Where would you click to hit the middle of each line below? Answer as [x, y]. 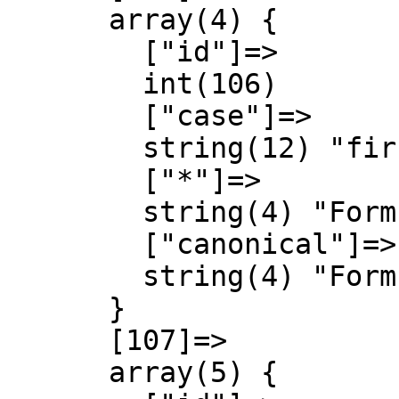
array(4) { [58, 20]
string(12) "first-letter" [75, 148]
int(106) [75, 84]
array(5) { [58, 372]
